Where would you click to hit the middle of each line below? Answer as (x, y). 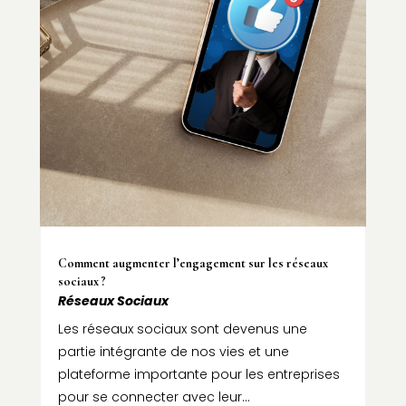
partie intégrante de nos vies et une (173, 351)
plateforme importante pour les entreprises (198, 374)
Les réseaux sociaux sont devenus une (182, 329)
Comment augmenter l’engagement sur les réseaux (193, 263)
